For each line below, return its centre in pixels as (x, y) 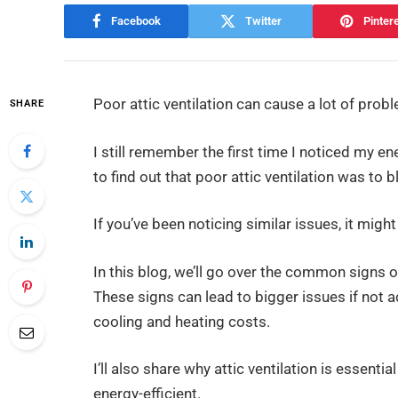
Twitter (263, 21)
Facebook (135, 21)
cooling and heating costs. (182, 322)
